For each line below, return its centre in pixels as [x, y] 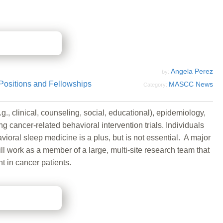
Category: [156, 84]
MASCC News [191, 84]
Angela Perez [192, 71]
